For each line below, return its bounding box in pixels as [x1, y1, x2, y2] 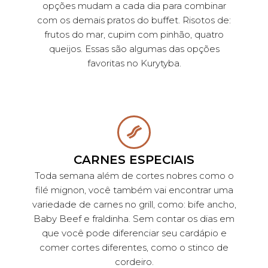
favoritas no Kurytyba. [87, 57, 181, 69]
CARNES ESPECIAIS [74, 152, 194, 167]
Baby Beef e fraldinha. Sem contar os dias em [33, 212, 234, 224]
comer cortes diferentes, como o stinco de [39, 241, 229, 253]
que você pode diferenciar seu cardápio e [41, 227, 227, 239]
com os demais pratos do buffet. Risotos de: [37, 14, 231, 26]
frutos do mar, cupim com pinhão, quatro [44, 28, 224, 40]
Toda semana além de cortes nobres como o [34, 169, 234, 181]
